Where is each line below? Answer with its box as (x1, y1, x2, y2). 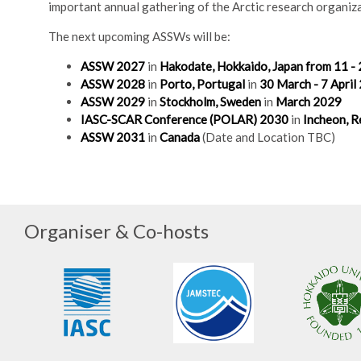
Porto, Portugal (160, 77, 245, 92)
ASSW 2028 (81, 77, 145, 92)
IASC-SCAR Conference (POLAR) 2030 (81, 112, 288, 127)
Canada (160, 130, 200, 145)
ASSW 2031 (81, 130, 145, 145)
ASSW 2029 (81, 94, 145, 110)
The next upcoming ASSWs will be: (48, 29, 233, 44)
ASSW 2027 (81, 59, 145, 74)
